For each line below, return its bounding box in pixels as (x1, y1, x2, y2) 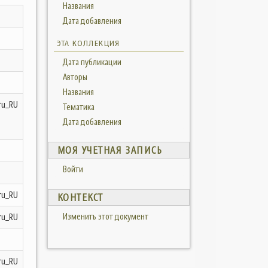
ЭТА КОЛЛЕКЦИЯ (56, 38, 120, 49)
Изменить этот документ (62, 211, 148, 223)
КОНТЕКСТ (57, 191, 103, 204)
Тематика (62, 101, 95, 113)
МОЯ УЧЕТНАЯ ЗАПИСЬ (57, 144, 163, 157)
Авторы (62, 71, 87, 83)
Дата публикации (62, 56, 121, 68)
